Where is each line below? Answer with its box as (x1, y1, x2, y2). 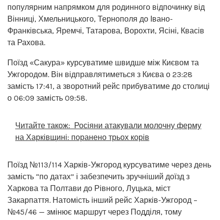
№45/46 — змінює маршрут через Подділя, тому (7, 207, 182, 217)
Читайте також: (15, 120, 70, 130)
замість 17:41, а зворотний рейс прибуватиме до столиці (7, 81, 210, 91)
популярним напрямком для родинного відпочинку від (7, 2, 205, 12)
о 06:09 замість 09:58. (7, 93, 87, 103)
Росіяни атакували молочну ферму (74, 120, 201, 130)
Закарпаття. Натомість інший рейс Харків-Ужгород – (7, 195, 197, 205)
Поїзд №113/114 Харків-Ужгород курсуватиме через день (7, 160, 211, 169)
